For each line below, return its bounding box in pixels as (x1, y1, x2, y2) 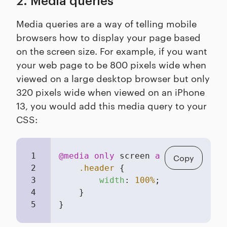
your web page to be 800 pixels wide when (16, 58, 206, 71)
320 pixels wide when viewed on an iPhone (16, 85, 205, 98)
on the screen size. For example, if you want (16, 44, 207, 57)
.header (79, 163, 115, 173)
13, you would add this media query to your (16, 99, 207, 112)
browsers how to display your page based (16, 30, 201, 44)
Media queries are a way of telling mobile (16, 17, 197, 30)
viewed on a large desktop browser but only (16, 71, 210, 85)
